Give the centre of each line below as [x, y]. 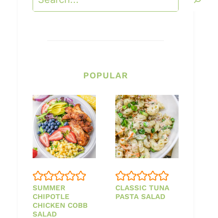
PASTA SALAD [140, 196]
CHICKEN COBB [60, 205]
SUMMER [49, 188]
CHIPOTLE [51, 196]
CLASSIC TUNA [142, 188]
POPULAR [106, 75]
